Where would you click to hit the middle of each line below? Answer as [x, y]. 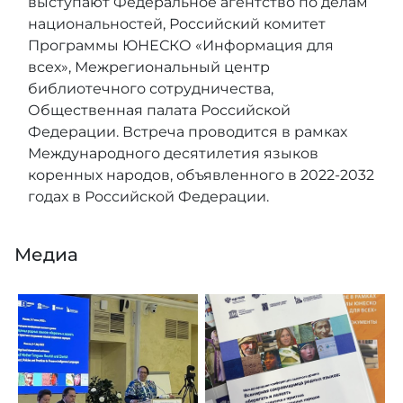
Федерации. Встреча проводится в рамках [188, 131]
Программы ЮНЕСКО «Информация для [181, 45]
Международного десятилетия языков [173, 153]
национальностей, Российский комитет [177, 23]
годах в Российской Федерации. [148, 196]
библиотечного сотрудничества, [151, 88]
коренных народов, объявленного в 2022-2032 [201, 175]
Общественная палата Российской [159, 110]
